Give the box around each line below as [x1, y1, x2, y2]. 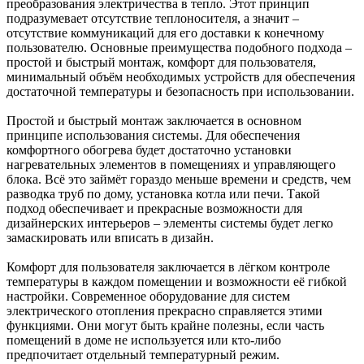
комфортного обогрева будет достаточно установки [6, 142, 292, 157]
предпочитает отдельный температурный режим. [6, 347, 279, 362]
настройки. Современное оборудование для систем [6, 288, 290, 303]
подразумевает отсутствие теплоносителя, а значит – [6, 11, 299, 25]
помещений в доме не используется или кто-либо [6, 332, 281, 347]
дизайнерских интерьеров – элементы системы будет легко [6, 215, 333, 230]
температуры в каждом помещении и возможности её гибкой [6, 274, 347, 288]
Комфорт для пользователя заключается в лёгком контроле [6, 259, 330, 274]
